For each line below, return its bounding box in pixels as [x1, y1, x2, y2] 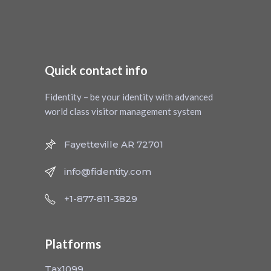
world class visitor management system [45, 106, 201, 117]
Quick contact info [45, 63, 148, 77]
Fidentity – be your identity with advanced [45, 91, 213, 102]
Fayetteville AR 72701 [64, 139, 163, 151]
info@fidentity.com [64, 166, 151, 178]
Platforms [45, 237, 101, 252]
